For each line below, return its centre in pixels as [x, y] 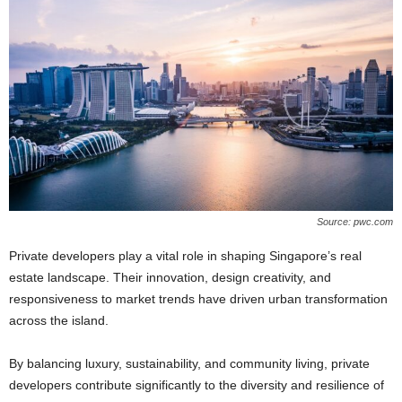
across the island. [59, 320]
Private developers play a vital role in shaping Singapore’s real [185, 255]
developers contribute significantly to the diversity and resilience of [197, 385]
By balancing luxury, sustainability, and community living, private [189, 363]
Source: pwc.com [355, 221]
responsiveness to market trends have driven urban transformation [198, 298]
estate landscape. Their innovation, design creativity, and [170, 277]
